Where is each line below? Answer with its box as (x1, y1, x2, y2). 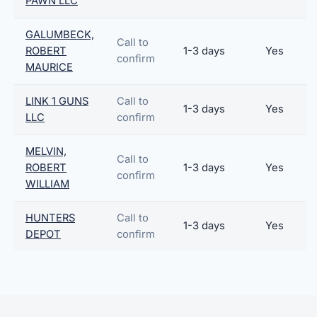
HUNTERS (25, 212, 75, 224)
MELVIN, (25, 145, 67, 158)
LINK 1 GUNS (25, 95, 88, 108)
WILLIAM (25, 178, 69, 190)
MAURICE (25, 61, 73, 74)
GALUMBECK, (25, 28, 94, 41)
